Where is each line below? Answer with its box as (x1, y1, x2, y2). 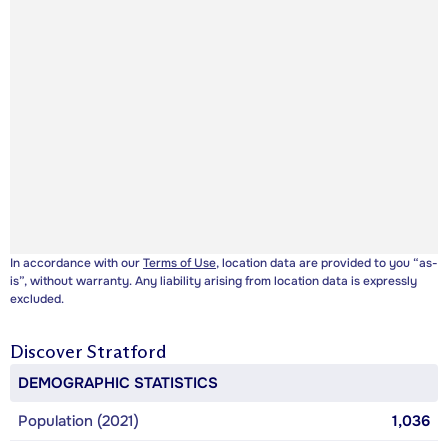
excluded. (10, 291, 64, 308)
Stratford (87, 341, 166, 364)
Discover (10, 341, 87, 364)
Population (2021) (18, 411, 139, 432)
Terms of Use (143, 255, 216, 272)
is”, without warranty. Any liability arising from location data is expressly (10, 273, 417, 290)
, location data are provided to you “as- (216, 255, 438, 272)
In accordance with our (10, 255, 143, 272)
